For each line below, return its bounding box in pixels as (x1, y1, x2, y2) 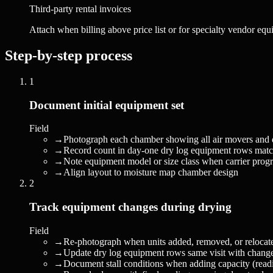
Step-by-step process (5, 47, 132, 63)
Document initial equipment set (29, 98, 184, 112)
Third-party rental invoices (29, 4, 131, 15)
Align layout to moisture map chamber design (63, 167, 238, 178)
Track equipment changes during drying (29, 200, 232, 214)
